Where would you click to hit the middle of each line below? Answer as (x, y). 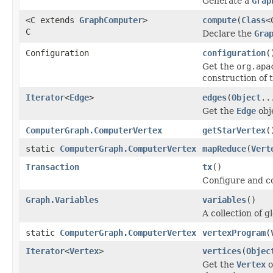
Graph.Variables (62, 200)
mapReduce (224, 148)
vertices (222, 251)
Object (246, 97)
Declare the (228, 33)
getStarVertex (234, 130)
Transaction (52, 167)
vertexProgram (234, 232)
